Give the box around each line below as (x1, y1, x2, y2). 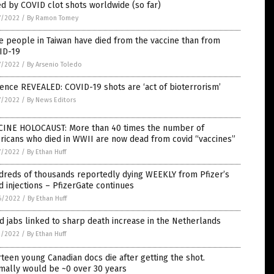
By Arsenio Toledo (27, 61, 82, 68)
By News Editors (27, 96, 76, 104)
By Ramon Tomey (27, 14, 78, 22)
